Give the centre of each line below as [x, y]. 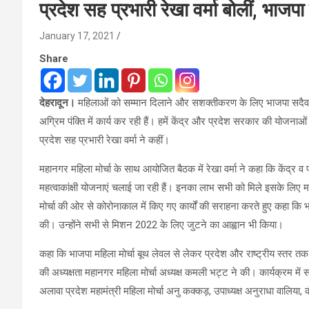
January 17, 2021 [77, 36]
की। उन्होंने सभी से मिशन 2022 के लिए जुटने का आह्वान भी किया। [163, 225]
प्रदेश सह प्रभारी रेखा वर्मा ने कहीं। [104, 140]
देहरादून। [59, 102]
